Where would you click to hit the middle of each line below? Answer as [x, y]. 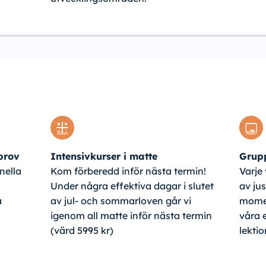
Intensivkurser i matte [104, 156]
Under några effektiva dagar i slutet [132, 186]
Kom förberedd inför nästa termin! [128, 171]
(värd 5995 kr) [82, 230]
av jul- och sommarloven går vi [121, 200]
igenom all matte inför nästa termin [131, 215]
